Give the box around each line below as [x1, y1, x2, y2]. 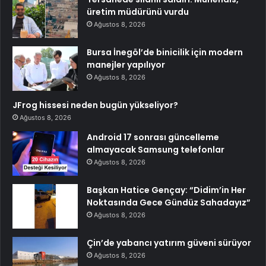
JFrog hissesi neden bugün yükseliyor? [12, 99, 178, 112]
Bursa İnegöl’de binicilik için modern [87, 46, 243, 59]
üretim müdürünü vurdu [87, 6, 189, 18]
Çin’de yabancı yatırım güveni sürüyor [87, 237, 251, 249]
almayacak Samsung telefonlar [87, 144, 224, 156]
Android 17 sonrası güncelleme [87, 131, 219, 144]
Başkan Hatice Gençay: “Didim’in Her [87, 184, 246, 197]
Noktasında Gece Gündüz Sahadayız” [87, 197, 251, 209]
